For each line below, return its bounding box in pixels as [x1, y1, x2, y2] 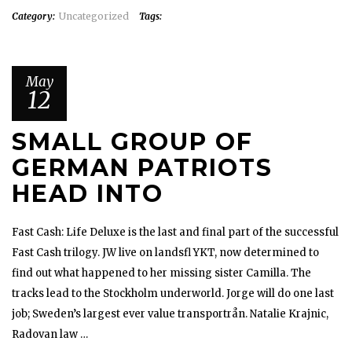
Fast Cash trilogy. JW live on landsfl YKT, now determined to [12, 246, 319, 259]
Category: [12, 10, 55, 22]
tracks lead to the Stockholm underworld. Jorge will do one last [12, 287, 334, 300]
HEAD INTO [12, 179, 163, 208]
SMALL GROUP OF [12, 127, 253, 156]
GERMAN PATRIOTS [12, 153, 273, 182]
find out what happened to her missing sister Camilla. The [12, 266, 311, 280]
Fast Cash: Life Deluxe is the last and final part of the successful [12, 225, 339, 239]
